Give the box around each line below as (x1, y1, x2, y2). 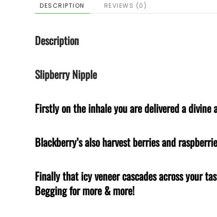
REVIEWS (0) (104, 1, 147, 10)
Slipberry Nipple (35, 66, 97, 82)
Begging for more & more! (35, 183, 135, 198)
